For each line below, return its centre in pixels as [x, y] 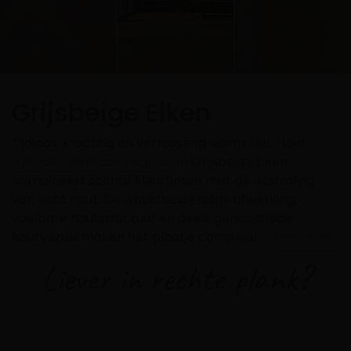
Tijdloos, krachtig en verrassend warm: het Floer [159, 143]
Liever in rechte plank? [175, 278]
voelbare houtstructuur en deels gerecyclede [152, 218]
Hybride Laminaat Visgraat [93, 161]
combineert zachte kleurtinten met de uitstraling [163, 180]
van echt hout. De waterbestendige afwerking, [154, 199]
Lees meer [307, 237]
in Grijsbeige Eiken [231, 161]
